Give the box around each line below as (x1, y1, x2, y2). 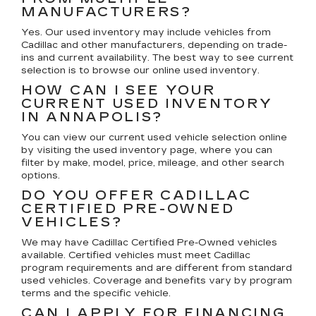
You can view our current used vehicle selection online (21, 131, 287, 143)
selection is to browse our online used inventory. (21, 64, 260, 76)
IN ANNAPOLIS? (21, 109, 164, 125)
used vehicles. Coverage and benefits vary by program (21, 274, 292, 286)
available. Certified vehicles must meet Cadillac (21, 249, 250, 261)
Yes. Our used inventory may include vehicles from (21, 26, 271, 38)
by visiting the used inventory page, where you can (21, 144, 272, 156)
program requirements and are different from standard (21, 262, 292, 274)
